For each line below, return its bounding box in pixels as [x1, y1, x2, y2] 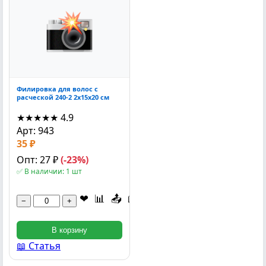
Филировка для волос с [17, 84, 98, 93]
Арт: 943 [17, 124, 54, 138]
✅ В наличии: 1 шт [17, 166, 82, 177]
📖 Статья [17, 239, 61, 253]
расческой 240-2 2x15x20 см [17, 93, 109, 102]
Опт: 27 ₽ [17, 153, 61, 167]
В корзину [52, 226, 87, 235]
